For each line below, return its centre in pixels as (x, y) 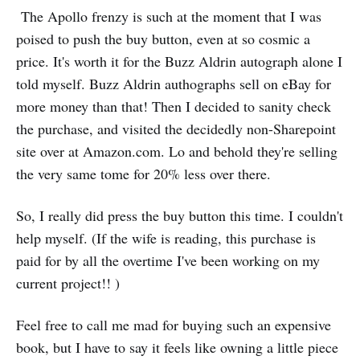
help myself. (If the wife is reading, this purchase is (166, 238)
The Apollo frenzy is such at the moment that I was (169, 16)
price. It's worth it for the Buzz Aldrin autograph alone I (179, 61)
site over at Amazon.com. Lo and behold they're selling (177, 151)
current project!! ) (68, 283)
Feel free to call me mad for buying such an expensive (174, 325)
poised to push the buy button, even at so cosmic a (163, 39)
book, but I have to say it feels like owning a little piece (177, 347)
